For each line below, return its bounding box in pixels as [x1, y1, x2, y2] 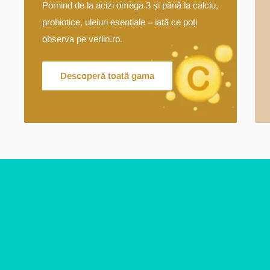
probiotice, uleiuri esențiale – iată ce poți [42, 16, 197, 27]
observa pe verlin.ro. [42, 33, 122, 44]
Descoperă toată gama [60, 70, 154, 81]
